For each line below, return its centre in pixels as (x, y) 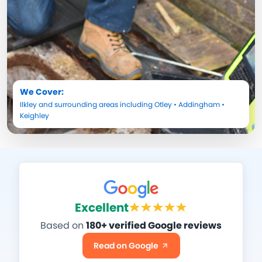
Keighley (35, 115)
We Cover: (42, 92)
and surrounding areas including (96, 104)
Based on (63, 225)
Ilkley (28, 104)
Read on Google (126, 245)
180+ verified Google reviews (154, 225)
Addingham (199, 104)
